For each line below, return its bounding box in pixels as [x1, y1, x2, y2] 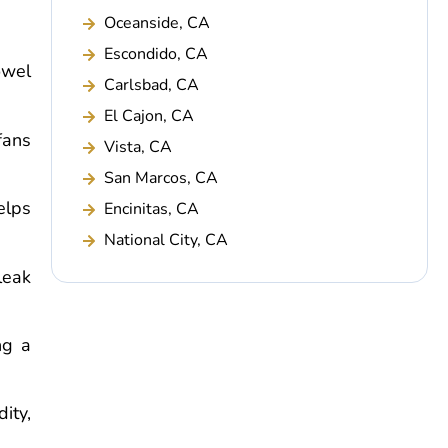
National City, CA [104, 229, 229, 251]
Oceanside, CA [104, 12, 211, 34]
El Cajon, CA [104, 105, 195, 127]
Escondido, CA [104, 43, 209, 65]
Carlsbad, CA [104, 74, 200, 96]
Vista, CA [104, 136, 173, 158]
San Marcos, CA [104, 167, 219, 189]
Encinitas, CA [104, 198, 200, 220]
